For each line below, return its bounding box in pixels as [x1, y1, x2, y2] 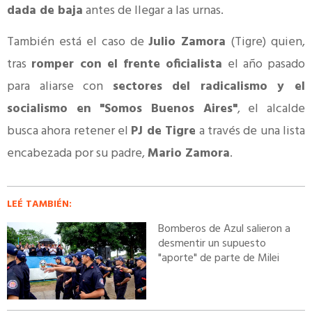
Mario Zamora [148, 143, 230, 164]
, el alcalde [237, 99, 306, 120]
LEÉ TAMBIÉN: [7, 196, 72, 213]
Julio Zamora [148, 32, 226, 53]
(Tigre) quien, [226, 32, 305, 53]
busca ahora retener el [7, 121, 132, 142]
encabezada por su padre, [7, 143, 148, 164]
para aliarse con [7, 77, 113, 97]
